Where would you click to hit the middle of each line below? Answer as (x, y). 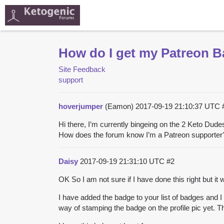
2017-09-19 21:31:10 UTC (123, 161)
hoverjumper (81, 106)
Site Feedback (82, 69)
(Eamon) (119, 106)
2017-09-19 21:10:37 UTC (179, 106)
